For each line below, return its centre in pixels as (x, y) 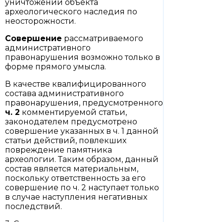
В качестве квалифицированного (76, 84)
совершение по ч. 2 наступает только (82, 188)
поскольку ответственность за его (75, 178)
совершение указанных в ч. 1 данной (82, 131)
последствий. (33, 206)
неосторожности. (40, 21)
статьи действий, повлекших (66, 140)
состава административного (64, 93)
